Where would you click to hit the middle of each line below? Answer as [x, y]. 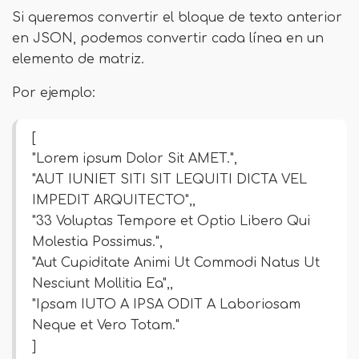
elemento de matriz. [78, 59]
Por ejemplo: [54, 93]
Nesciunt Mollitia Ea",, [103, 284]
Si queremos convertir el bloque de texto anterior [177, 18]
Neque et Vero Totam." [106, 325]
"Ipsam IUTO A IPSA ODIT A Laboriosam [166, 305]
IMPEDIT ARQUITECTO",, [114, 200]
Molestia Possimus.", [97, 242]
